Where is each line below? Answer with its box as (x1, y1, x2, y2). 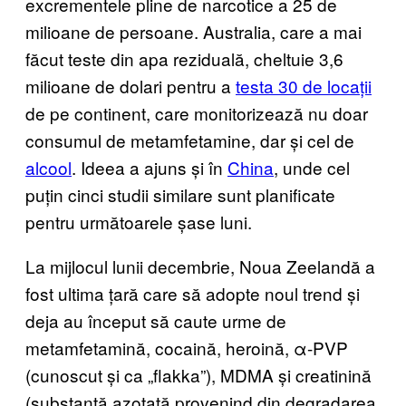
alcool (25, 154, 72, 179)
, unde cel (274, 154, 350, 179)
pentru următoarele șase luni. (25, 208, 252, 234)
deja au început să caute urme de (25, 307, 286, 333)
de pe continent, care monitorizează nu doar (25, 100, 368, 125)
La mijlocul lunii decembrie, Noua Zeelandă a (25, 253, 375, 278)
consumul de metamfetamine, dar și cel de (25, 127, 354, 152)
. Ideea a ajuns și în (72, 154, 227, 179)
